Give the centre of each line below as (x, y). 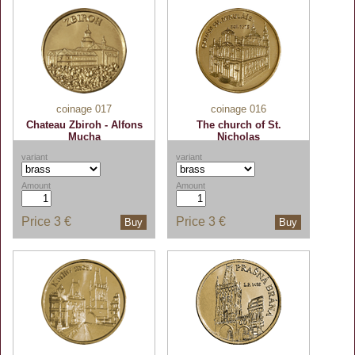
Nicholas (239, 137)
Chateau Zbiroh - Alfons (84, 125)
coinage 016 (239, 109)
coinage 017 (84, 109)
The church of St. (239, 125)
